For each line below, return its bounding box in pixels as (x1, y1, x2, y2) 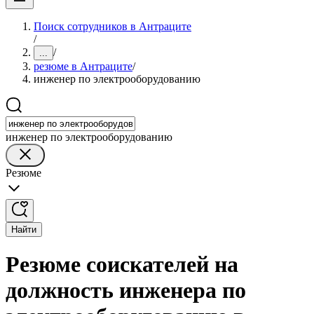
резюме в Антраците (34, 60, 132, 72)
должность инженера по (6, 278, 246, 303)
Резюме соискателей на (6, 252, 238, 278)
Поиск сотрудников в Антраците (34, 20, 191, 32)
